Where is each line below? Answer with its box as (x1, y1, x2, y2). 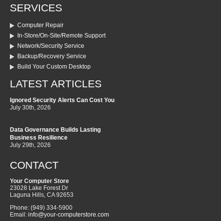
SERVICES (10, 2, 62, 14)
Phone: (10, 204, 31, 212)
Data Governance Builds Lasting (10, 126, 101, 134)
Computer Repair (17, 22, 64, 29)
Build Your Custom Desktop (17, 63, 91, 71)
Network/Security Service (17, 42, 84, 50)
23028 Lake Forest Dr (10, 184, 68, 192)
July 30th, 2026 (10, 104, 51, 111)
